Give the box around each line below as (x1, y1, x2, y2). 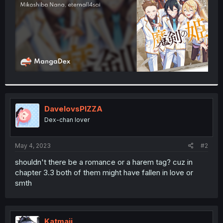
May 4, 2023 (15, 141, 51, 149)
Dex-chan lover (44, 116, 90, 124)
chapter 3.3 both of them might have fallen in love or (15, 167, 193, 177)
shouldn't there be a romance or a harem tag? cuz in (15, 157, 193, 167)
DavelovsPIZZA (44, 104, 103, 114)
